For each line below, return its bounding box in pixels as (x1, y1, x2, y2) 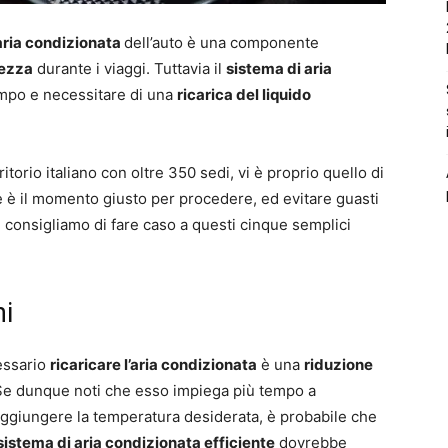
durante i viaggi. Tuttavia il (33, 58, 226, 78)
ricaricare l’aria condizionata (50, 354, 257, 374)
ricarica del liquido (177, 84, 311, 104)
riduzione (304, 354, 373, 374)
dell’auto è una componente (124, 32, 319, 52)
